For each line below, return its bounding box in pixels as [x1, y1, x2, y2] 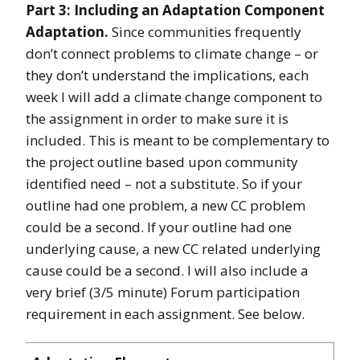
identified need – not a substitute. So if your [26, 174, 302, 194]
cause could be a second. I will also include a [26, 261, 309, 280]
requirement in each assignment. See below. [26, 305, 305, 324]
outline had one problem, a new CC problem [26, 196, 305, 215]
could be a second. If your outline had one [26, 218, 292, 237]
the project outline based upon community [26, 153, 298, 172]
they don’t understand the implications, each [26, 66, 309, 85]
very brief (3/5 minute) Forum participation [26, 283, 300, 302]
